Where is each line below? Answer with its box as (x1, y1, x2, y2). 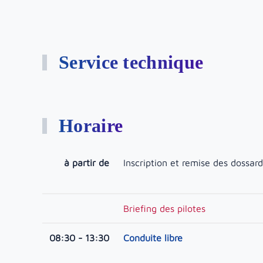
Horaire (58, 115, 123, 136)
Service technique (58, 52, 204, 73)
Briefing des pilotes (123, 203, 205, 214)
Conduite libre (123, 232, 183, 243)
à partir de (64, 157, 109, 168)
